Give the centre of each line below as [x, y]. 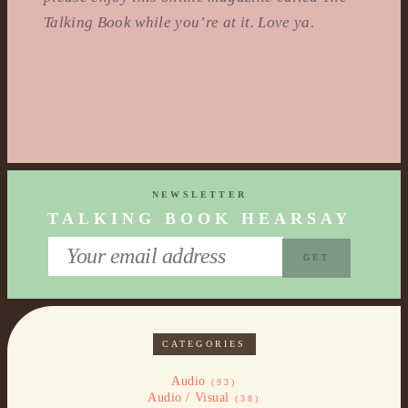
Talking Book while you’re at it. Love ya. [179, 22]
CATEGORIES [204, 343]
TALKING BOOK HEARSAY [199, 219]
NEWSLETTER [199, 194]
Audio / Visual [189, 397]
